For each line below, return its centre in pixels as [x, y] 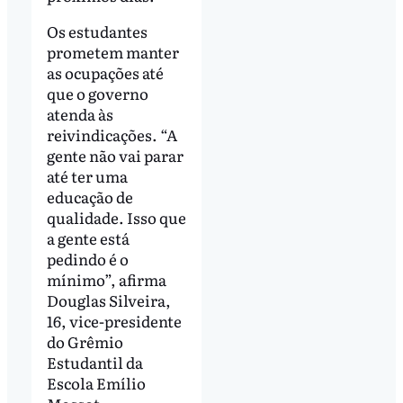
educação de [90, 196]
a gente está [88, 237]
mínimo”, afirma [106, 279]
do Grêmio [85, 341]
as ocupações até [105, 72]
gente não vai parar [115, 155]
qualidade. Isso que [116, 217]
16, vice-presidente [114, 320]
